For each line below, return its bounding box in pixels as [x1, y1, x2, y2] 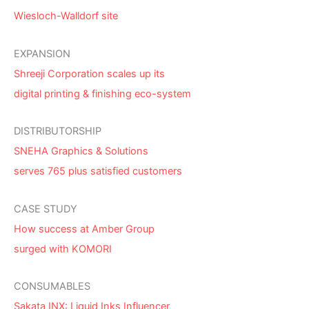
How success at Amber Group [14, 222, 154, 235]
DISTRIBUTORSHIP [14, 125, 101, 138]
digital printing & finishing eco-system [14, 87, 191, 100]
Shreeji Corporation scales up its [14, 67, 165, 80]
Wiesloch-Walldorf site [14, 10, 118, 23]
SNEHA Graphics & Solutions [14, 145, 148, 158]
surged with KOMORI [14, 242, 112, 255]
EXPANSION [14, 47, 70, 60]
